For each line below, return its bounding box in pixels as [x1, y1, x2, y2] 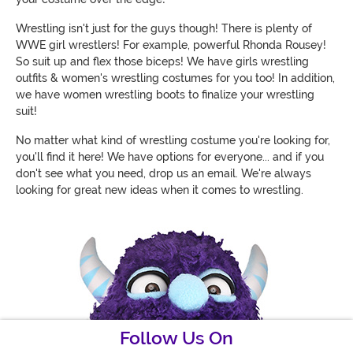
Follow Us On [120, 327, 233, 349]
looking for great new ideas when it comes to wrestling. [16, 183, 303, 196]
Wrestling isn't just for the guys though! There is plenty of [16, 21, 312, 35]
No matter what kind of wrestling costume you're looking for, [16, 133, 330, 147]
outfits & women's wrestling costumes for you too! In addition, [16, 71, 335, 84]
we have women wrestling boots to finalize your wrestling [16, 87, 314, 101]
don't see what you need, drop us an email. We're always [16, 166, 311, 180]
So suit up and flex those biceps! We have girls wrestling [16, 54, 309, 68]
